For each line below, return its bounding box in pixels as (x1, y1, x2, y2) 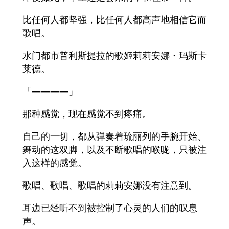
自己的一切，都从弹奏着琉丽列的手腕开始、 (22, 130, 207, 143)
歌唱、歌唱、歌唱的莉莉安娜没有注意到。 (22, 179, 197, 192)
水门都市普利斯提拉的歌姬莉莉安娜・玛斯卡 (22, 49, 207, 62)
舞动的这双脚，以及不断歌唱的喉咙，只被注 (22, 143, 207, 156)
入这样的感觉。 (22, 156, 87, 169)
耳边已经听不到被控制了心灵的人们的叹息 (22, 201, 197, 214)
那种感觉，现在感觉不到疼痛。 (22, 107, 151, 120)
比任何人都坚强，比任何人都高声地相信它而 (22, 13, 207, 26)
